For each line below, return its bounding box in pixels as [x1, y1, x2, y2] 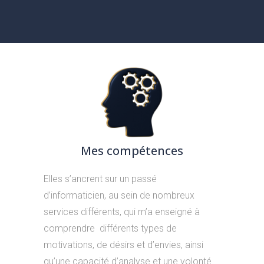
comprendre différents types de [43, 222, 177, 234]
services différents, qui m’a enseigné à [43, 206, 200, 217]
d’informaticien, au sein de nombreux [43, 189, 194, 201]
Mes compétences [80, 142, 183, 159]
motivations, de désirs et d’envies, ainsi [43, 239, 203, 250]
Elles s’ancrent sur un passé [43, 173, 157, 184]
